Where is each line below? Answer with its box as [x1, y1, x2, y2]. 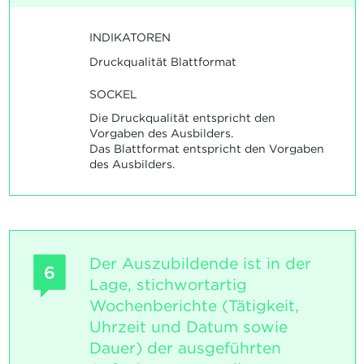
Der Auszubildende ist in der [89, 254, 311, 274]
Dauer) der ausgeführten [89, 339, 281, 358]
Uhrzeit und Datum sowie [89, 318, 288, 337]
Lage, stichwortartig [89, 275, 247, 295]
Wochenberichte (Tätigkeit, [89, 297, 299, 316]
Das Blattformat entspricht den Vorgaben [89, 142, 324, 156]
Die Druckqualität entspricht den [89, 111, 275, 125]
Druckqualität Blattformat [89, 54, 236, 68]
